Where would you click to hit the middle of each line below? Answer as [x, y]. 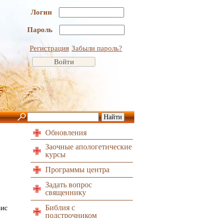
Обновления [66, 133]
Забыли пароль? [97, 48]
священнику [66, 192]
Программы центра [77, 170]
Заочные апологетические [89, 147]
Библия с [60, 208]
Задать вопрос [69, 185]
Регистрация [49, 48]
